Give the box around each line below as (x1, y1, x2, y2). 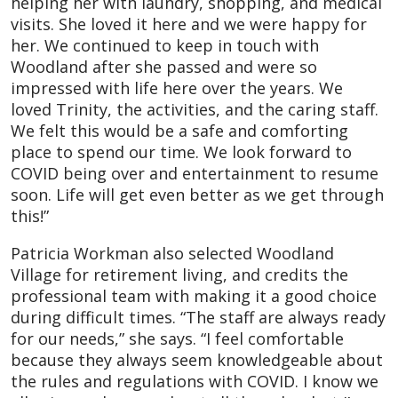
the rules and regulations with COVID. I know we (11, 370, 378, 392)
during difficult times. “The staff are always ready (11, 306, 386, 328)
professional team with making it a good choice (11, 284, 377, 306)
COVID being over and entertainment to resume (11, 162, 378, 184)
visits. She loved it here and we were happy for (11, 12, 367, 35)
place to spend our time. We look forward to (11, 140, 352, 163)
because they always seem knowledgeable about (11, 348, 383, 370)
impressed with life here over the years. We (11, 76, 343, 99)
